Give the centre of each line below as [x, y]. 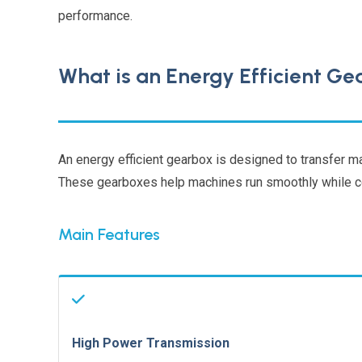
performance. [95, 16]
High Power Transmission [151, 343]
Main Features [109, 234]
